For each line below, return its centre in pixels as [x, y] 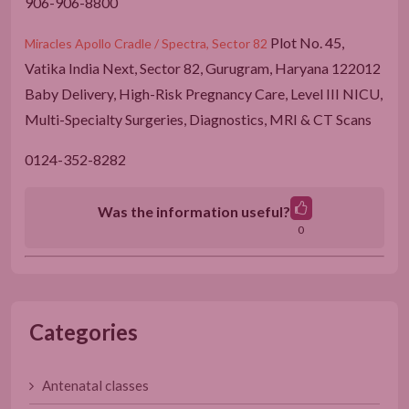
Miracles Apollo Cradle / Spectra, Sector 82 [146, 43]
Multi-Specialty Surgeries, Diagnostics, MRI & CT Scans [198, 119]
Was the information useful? [194, 212]
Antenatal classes [91, 385]
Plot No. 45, [306, 42]
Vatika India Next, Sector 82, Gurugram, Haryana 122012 [203, 68]
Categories [84, 331]
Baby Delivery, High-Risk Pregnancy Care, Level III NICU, [204, 93]
